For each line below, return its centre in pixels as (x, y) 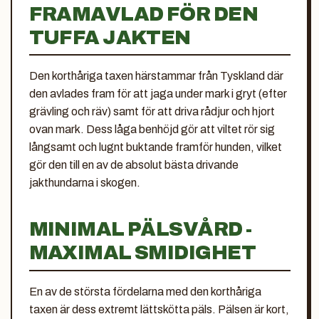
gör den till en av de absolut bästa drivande (134, 165)
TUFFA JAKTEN (110, 37)
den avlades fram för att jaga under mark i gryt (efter (158, 94)
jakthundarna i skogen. (84, 183)
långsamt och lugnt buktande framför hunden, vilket (155, 147)
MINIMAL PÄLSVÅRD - (140, 229)
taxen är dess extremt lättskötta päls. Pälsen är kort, (159, 309)
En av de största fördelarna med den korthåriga (145, 291)
